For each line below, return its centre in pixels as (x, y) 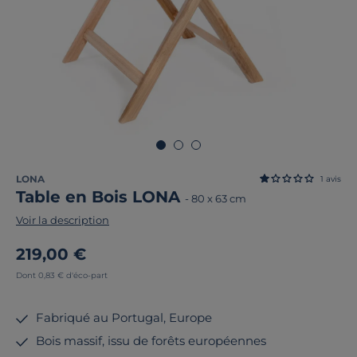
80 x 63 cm (219, 198)
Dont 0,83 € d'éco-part (62, 275)
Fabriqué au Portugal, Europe (124, 318)
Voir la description (63, 220)
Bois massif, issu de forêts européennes (151, 341)
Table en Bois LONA (100, 197)
